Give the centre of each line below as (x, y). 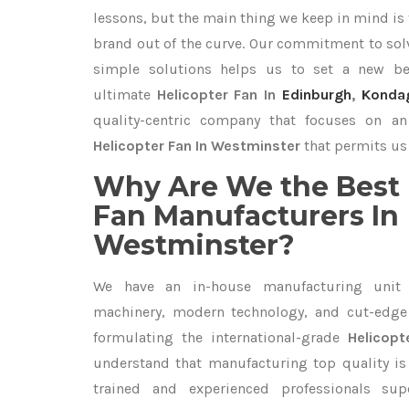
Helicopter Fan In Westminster (197, 146)
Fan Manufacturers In (246, 216)
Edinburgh (316, 94)
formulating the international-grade (221, 337)
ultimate (125, 94)
